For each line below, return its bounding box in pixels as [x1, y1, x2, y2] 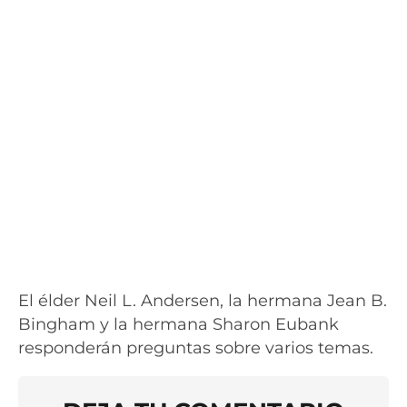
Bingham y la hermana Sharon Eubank [18, 313, 339, 333]
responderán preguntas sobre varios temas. [18, 337, 378, 357]
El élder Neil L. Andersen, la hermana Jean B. [18, 290, 387, 310]
